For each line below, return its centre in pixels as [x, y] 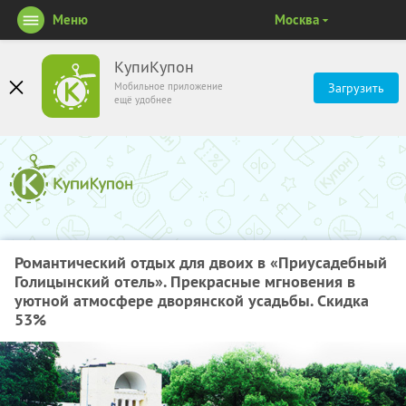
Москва [296, 19]
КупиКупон [154, 67]
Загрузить [356, 88]
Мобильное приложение [169, 86]
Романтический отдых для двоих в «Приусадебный [201, 262]
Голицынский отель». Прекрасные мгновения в [185, 281]
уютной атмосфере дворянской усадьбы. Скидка [192, 300]
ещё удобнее [143, 100]
